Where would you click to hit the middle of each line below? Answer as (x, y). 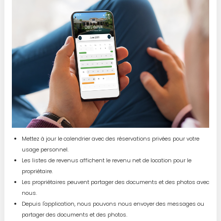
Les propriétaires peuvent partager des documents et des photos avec (115, 182)
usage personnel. (45, 150)
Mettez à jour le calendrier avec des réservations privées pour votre (110, 139)
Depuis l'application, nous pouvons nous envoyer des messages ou (113, 204)
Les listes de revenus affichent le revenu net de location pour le (106, 161)
